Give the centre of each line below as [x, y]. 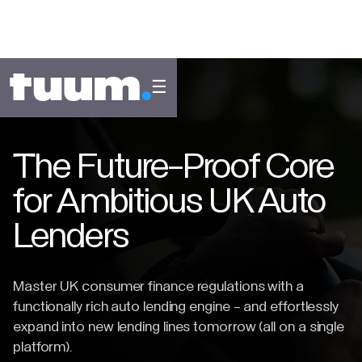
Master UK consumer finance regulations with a [158, 287]
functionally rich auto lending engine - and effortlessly [176, 307]
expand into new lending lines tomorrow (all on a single [179, 328]
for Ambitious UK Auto [170, 204]
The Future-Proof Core [174, 169]
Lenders [71, 238]
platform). [43, 348]
